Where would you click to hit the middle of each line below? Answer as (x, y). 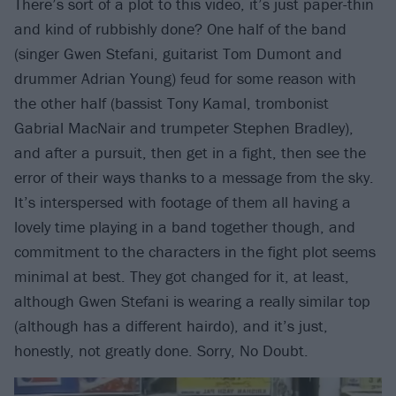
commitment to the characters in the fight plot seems (195, 252)
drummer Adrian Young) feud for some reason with (185, 79)
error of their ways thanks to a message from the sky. (194, 178)
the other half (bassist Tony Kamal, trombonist (171, 103)
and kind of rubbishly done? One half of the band (180, 29)
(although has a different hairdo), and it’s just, (171, 326)
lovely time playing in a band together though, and (185, 227)
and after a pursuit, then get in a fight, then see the (190, 153)
